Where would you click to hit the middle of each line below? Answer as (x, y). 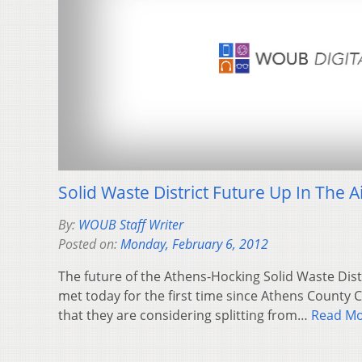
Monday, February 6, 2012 (194, 244)
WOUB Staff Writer (131, 225)
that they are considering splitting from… (185, 316)
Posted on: (89, 244)
